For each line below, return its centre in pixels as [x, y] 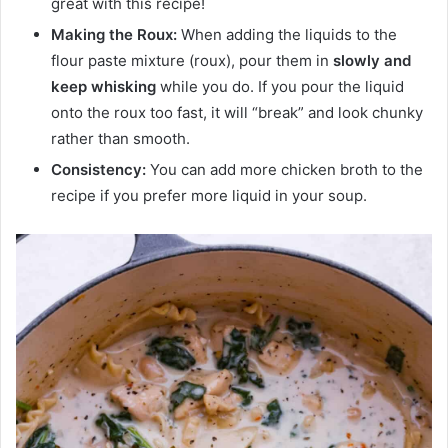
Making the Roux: [114, 35]
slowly [356, 61]
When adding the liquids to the [287, 35]
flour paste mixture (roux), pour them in [192, 61]
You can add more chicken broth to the [284, 170]
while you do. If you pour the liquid [280, 87]
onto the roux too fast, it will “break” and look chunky [237, 113]
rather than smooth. [122, 139]
